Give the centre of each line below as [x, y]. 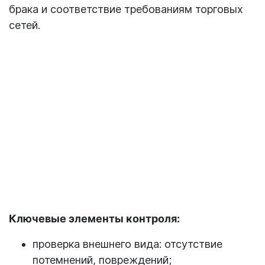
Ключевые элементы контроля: [94, 219]
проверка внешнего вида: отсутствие [127, 244]
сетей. [25, 25]
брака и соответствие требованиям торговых [126, 9]
